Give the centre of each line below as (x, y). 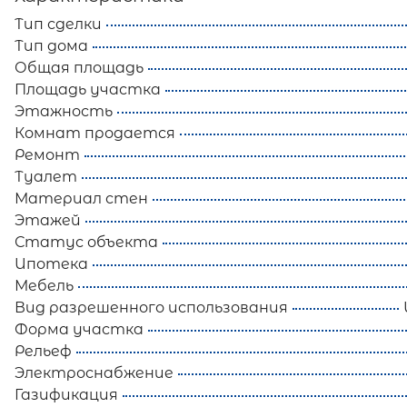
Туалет (46, 177)
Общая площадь (79, 68)
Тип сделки (58, 25)
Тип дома (51, 46)
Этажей (48, 221)
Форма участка (79, 330)
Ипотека (51, 264)
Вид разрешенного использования (151, 308)
